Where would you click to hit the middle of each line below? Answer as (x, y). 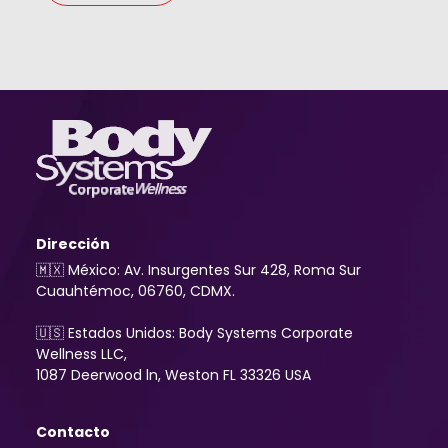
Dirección (73, 244)
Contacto (73, 431)
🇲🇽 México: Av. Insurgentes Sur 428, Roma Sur (198, 269)
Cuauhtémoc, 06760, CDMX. (135, 290)
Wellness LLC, (81, 353)
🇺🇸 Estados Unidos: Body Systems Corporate (194, 332)
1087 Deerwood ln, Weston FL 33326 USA (173, 374)
